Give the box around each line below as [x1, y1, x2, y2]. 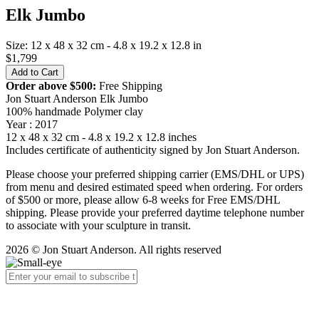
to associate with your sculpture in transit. [6, 219, 191, 232]
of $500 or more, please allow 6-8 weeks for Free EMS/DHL [6, 194, 280, 206]
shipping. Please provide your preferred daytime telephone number [6, 206, 304, 219]
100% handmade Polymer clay [6, 105, 143, 118]
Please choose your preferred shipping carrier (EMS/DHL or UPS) [6, 168, 304, 181]
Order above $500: [6, 80, 99, 93]
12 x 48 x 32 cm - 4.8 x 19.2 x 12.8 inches [6, 131, 197, 144]
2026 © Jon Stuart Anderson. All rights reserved [6, 244, 221, 256]
